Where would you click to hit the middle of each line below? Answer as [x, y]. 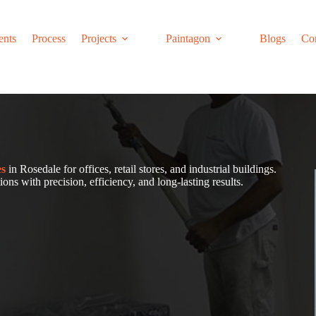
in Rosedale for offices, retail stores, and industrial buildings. [143, 169]
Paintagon [188, 38]
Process [48, 38]
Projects [98, 38]
